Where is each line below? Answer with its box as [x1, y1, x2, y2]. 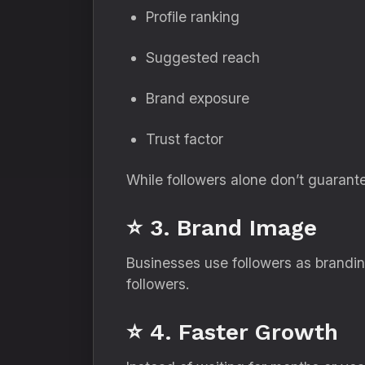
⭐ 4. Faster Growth [126, 319, 338, 345]
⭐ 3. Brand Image [126, 214, 317, 241]
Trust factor [146, 130, 223, 147]
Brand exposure [146, 90, 249, 107]
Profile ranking [146, 8, 240, 25]
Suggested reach [146, 49, 260, 66]
